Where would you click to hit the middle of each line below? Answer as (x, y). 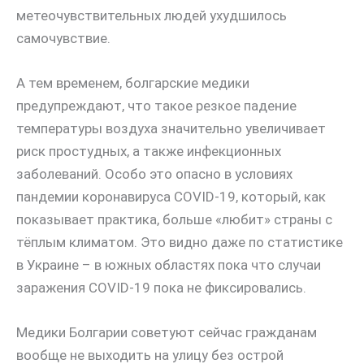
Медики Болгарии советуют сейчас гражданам (167, 333)
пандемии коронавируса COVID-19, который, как (171, 196)
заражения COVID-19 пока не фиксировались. (161, 287)
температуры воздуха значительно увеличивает (171, 128)
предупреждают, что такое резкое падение (156, 105)
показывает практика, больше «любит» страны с (174, 219)
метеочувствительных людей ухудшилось (152, 15)
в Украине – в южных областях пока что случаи (169, 264)
